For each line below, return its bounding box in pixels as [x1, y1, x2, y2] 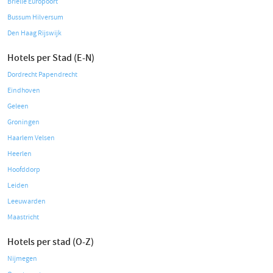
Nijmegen [7, 253, 37, 264]
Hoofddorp [7, 165, 40, 175]
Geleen [7, 101, 29, 112]
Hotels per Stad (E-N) [7, 51, 94, 65]
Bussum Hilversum [7, 12, 63, 23]
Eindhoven [7, 85, 40, 96]
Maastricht [7, 212, 39, 223]
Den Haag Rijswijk [7, 28, 62, 39]
